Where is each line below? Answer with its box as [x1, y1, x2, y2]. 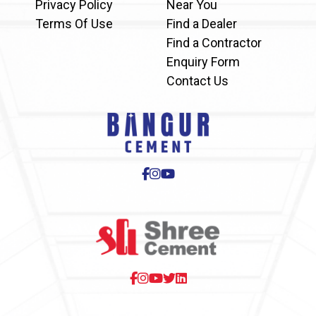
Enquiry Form [166, 54, 240, 69]
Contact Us [166, 73, 229, 88]
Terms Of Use [35, 16, 113, 31]
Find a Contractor [166, 35, 262, 50]
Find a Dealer [166, 16, 237, 31]
